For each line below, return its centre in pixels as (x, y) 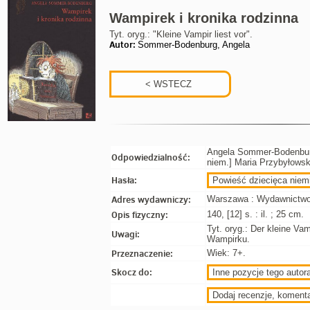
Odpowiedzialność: (151, 157)
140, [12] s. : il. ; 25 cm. (255, 214)
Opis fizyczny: (140, 215)
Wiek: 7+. (226, 253)
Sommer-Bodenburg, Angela (194, 45)
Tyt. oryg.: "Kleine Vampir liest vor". (181, 34)
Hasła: (124, 180)
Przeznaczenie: (142, 253)
